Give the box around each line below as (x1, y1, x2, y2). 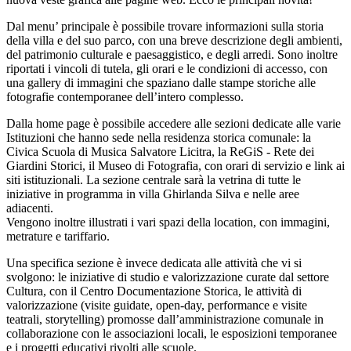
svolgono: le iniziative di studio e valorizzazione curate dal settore (6, 270, 329, 284)
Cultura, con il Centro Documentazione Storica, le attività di (6, 284, 302, 298)
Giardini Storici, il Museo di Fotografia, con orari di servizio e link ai (6, 158, 345, 172)
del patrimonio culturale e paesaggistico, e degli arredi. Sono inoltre (6, 47, 338, 61)
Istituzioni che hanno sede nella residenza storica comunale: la (6, 130, 311, 144)
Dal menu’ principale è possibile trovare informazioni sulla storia (6, 19, 324, 33)
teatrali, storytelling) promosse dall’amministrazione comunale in (6, 312, 324, 326)
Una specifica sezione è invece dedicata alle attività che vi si (6, 255, 302, 270)
